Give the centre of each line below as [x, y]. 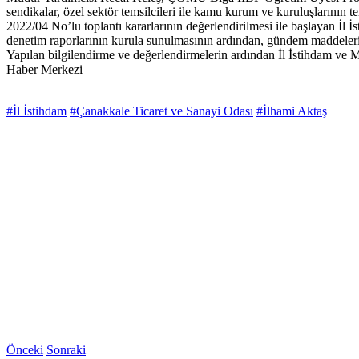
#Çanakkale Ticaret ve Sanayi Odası [161, 111]
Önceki [25, 350]
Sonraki [66, 350]
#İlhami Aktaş [292, 111]
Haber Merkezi [44, 70]
